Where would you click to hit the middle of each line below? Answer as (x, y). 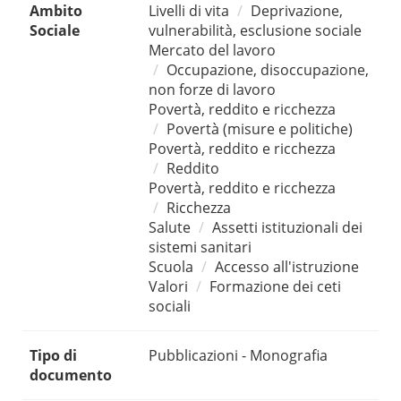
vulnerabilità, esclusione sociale (255, 31)
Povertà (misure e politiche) (260, 129)
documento (71, 375)
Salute (170, 228)
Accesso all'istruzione (287, 267)
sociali (170, 307)
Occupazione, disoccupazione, (268, 70)
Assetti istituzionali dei (287, 228)
